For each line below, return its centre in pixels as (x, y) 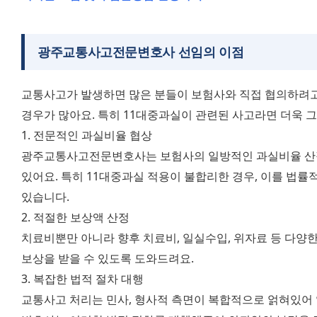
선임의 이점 (209, 51)
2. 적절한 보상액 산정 (77, 217)
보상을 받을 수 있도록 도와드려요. (109, 258)
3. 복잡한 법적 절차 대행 (84, 278)
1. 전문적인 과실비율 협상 (88, 135)
